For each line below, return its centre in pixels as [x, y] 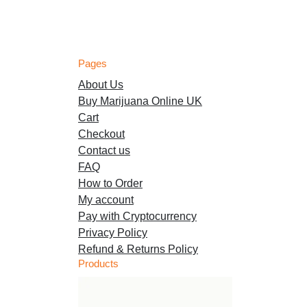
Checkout [101, 134]
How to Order [110, 183]
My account [106, 199]
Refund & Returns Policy [138, 249]
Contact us [104, 150]
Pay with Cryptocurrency [137, 216]
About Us [101, 84]
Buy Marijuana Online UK [140, 101]
